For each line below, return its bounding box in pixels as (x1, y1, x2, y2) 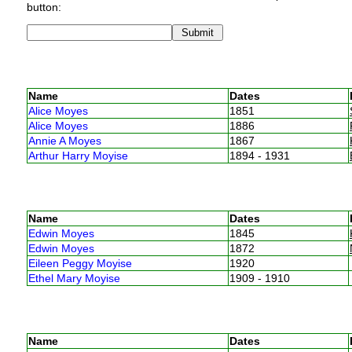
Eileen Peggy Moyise (27, 256, 132, 269)
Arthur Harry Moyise (27, 148, 128, 162)
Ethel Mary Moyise (27, 271, 120, 284)
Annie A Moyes (27, 134, 101, 147)
